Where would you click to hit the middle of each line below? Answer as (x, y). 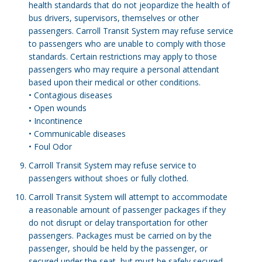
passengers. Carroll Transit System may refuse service (131, 31)
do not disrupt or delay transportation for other (118, 223)
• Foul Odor (50, 146)
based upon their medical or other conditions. (114, 82)
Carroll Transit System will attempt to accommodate (128, 197)
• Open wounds (57, 108)
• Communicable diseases (77, 134)
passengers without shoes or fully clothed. (108, 178)
